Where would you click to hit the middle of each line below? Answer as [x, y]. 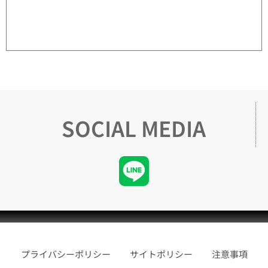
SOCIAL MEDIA [134, 128]
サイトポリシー [161, 254]
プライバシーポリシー [66, 254]
